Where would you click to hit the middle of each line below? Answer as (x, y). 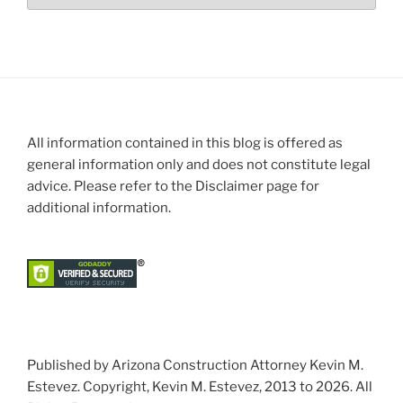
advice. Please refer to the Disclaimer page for (173, 186)
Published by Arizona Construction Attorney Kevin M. (195, 366)
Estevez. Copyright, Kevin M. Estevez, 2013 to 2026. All (200, 387)
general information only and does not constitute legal (199, 164)
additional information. (99, 207)
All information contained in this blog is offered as (185, 143)
